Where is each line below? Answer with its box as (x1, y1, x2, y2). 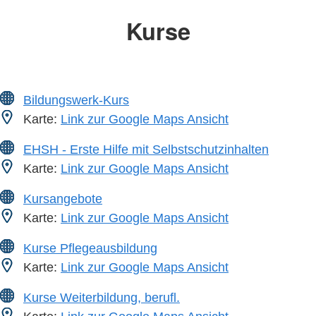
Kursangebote (23, 190, 102, 206)
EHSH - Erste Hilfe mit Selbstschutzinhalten (23, 141, 269, 157)
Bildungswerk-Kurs (23, 92, 129, 107)
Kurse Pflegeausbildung (23, 240, 157, 255)
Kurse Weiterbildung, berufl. (23, 289, 180, 305)
